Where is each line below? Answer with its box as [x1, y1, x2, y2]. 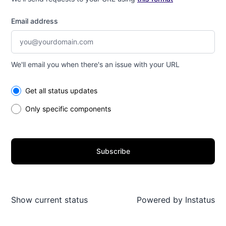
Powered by [137, 195, 183, 205]
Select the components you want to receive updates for [11, 82, 194, 90]
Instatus [183, 195, 215, 205]
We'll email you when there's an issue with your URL [11, 60, 180, 69]
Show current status [11, 195, 88, 205]
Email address [11, 17, 58, 25]
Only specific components [25, 104, 111, 113]
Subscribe [96, 147, 130, 155]
